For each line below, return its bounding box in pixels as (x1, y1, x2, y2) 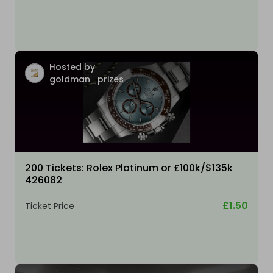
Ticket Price (25, 200, 74, 213)
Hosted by (49, 61, 95, 74)
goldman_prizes (49, 73, 124, 86)
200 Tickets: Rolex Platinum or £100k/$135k (25, 161, 233, 175)
